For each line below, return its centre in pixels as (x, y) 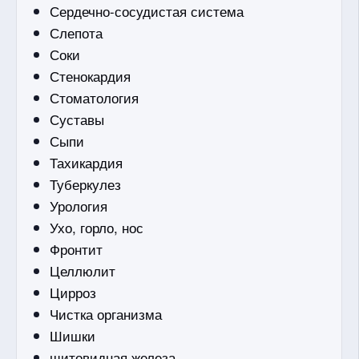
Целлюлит (83, 270)
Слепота (77, 32)
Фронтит (77, 248)
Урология (79, 205)
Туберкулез (86, 184)
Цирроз (73, 292)
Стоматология (95, 97)
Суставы (77, 119)
